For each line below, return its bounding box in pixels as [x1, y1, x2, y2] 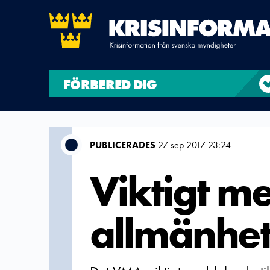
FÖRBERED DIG [63, 76, 157, 93]
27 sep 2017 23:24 [155, 139, 231, 151]
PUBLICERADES [90, 139, 155, 151]
